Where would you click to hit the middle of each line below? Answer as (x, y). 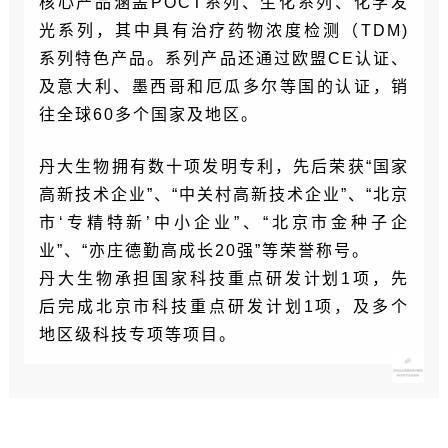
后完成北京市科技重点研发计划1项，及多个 (224, 307)
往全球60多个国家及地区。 (148, 115)
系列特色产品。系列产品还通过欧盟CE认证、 (224, 59)
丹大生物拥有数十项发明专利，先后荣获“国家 (224, 167)
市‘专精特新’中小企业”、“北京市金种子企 (224, 223)
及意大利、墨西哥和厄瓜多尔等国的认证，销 (224, 87)
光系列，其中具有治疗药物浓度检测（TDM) (224, 31)
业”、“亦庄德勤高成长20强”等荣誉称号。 (204, 251)
